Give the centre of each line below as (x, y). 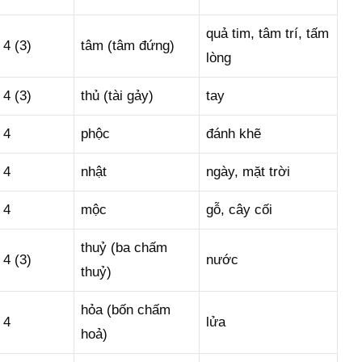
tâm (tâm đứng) (128, 46)
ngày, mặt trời (248, 172)
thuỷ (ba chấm (124, 248)
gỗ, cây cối (239, 210)
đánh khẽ (234, 134)
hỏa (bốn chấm (126, 310)
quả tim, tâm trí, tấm (267, 34)
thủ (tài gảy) (117, 96)
